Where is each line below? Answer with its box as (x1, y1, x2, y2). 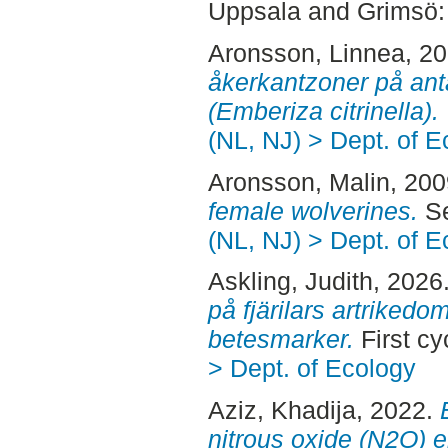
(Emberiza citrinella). (207, 96, 439, 125)
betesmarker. (207, 325, 354, 354)
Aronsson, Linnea (207, 38, 405, 67)
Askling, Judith (207, 267, 373, 296)
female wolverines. (207, 196, 418, 225)
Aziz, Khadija (207, 396, 356, 425)
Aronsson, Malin (207, 167, 390, 196)
